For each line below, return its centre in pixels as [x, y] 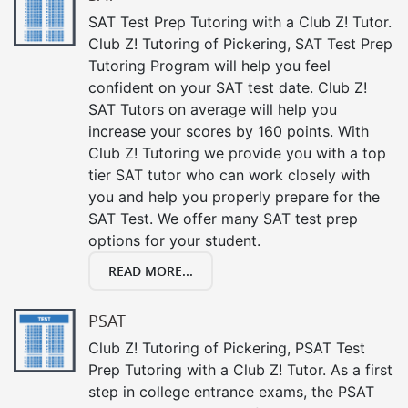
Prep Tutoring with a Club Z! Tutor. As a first [240, 369]
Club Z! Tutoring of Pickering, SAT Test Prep [240, 43]
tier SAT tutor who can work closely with [229, 174]
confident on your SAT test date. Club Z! [228, 87]
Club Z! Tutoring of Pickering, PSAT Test [227, 347]
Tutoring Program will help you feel [209, 65]
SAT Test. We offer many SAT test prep [223, 218]
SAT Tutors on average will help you [213, 109]
